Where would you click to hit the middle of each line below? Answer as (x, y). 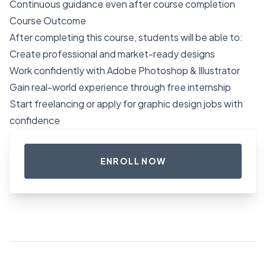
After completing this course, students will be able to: (126, 37)
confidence (35, 121)
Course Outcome (48, 21)
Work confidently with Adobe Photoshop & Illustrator (125, 71)
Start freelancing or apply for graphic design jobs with (126, 104)
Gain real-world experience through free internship (120, 87)
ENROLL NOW (133, 161)
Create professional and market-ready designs (112, 54)
